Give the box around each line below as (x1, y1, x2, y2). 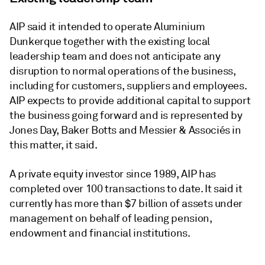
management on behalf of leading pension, (9, 212, 212, 225)
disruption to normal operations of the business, (9, 64, 236, 77)
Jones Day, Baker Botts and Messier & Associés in (9, 124, 241, 137)
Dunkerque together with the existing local (9, 35, 210, 48)
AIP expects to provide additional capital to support (9, 94, 251, 107)
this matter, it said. (9, 138, 98, 151)
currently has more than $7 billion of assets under (9, 197, 243, 210)
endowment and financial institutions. (9, 227, 190, 240)
